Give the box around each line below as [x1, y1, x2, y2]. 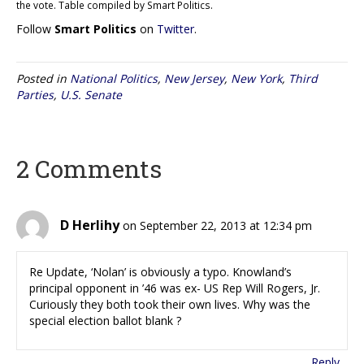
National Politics [70, 71, 158, 87]
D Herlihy [60, 216, 119, 235]
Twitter [157, 21, 194, 37]
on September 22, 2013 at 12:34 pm [123, 218, 312, 234]
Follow [16, 21, 54, 37]
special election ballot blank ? [29, 313, 181, 329]
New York [231, 71, 282, 87]
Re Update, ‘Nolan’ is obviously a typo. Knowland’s [29, 264, 292, 280]
